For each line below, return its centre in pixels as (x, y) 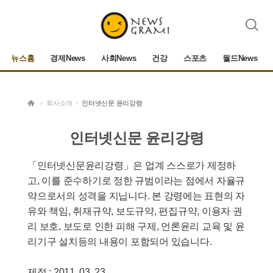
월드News (240, 58)
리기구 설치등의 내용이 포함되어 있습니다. (120, 242)
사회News (119, 58)
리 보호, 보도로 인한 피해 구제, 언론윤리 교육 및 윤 (136, 226)
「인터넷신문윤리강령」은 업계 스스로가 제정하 (132, 165)
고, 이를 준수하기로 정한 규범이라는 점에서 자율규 (136, 181)
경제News (68, 58)
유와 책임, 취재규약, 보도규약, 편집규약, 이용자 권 (135, 211)
